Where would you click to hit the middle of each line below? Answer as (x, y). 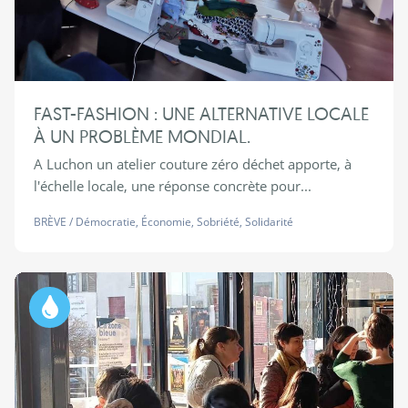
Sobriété (218, 222)
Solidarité (269, 222)
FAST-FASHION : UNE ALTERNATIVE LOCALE (201, 114)
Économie (166, 222)
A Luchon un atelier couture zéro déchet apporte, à (192, 164)
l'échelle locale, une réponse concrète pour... (172, 186)
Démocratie (105, 222)
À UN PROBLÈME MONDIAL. (142, 137)
